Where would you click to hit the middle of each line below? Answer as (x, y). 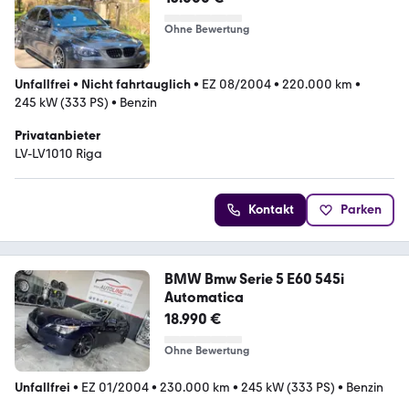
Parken (361, 210)
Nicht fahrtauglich (136, 85)
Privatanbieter (58, 136)
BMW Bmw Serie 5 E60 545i (254, 279)
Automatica (204, 298)
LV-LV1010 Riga (58, 154)
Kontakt (271, 210)
